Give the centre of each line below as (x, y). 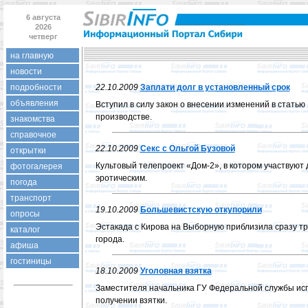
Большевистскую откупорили (201, 210)
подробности (36, 87)
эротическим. (121, 178)
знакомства (33, 119)
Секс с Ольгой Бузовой (187, 148)
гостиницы (31, 261)
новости (26, 71)
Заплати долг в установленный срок (215, 87)
